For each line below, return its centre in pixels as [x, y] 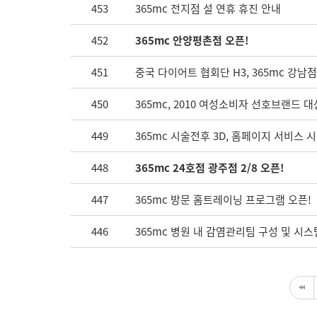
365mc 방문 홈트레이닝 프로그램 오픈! [223, 200]
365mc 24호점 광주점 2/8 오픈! [210, 168]
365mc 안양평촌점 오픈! [192, 40]
